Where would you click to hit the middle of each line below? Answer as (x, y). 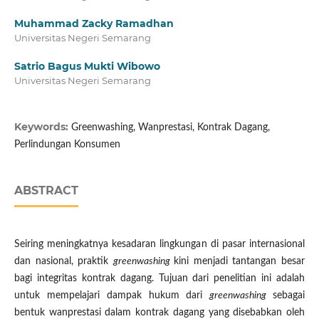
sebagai (289, 296)
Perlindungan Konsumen (67, 145)
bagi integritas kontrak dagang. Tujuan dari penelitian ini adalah (159, 279)
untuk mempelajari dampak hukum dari (112, 296)
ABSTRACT (46, 191)
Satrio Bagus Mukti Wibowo (87, 67)
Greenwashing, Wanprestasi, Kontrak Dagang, (170, 128)
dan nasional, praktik (63, 262)
